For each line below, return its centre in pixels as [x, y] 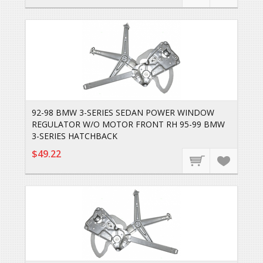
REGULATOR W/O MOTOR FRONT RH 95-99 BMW [128, 124]
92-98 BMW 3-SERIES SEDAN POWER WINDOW [123, 112]
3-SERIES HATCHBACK [74, 136]
